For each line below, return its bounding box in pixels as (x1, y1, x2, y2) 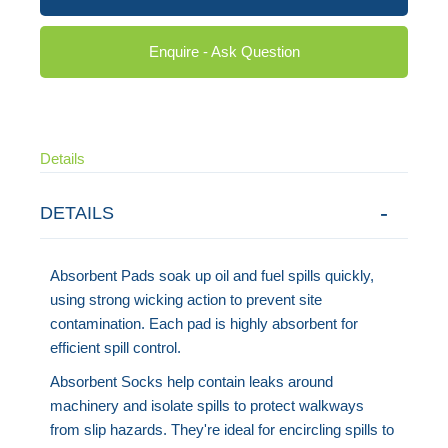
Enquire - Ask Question (148, 42, 300, 60)
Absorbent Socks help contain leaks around (50, 372, 334, 390)
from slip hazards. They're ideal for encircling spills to (50, 420, 395, 438)
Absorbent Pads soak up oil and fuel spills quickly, (50, 266, 375, 284)
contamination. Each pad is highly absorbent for (50, 314, 359, 332)
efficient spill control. (50, 338, 182, 356)
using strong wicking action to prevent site (50, 290, 323, 308)
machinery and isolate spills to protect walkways (50, 396, 365, 414)
